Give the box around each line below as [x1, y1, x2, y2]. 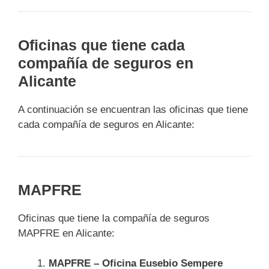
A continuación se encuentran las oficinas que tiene [18, 103, 248, 115]
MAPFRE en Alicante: [18, 227, 115, 239]
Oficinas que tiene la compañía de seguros [18, 212, 210, 224]
